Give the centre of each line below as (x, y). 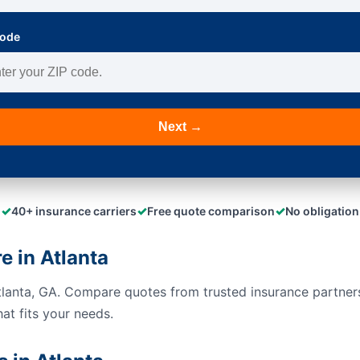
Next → (180, 127)
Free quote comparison (211, 211)
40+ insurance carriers (74, 211)
